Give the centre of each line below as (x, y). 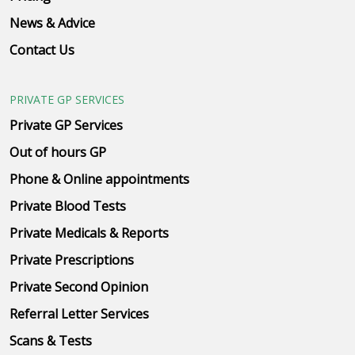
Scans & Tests (51, 341)
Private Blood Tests (68, 206)
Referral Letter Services (79, 314)
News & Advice (52, 23)
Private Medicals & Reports (89, 233)
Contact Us (42, 50)
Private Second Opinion (79, 287)
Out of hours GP (58, 153)
